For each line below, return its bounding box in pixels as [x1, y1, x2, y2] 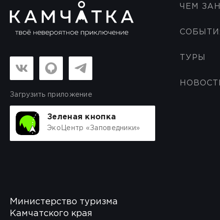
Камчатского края [10, 210, 92, 218]
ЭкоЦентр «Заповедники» [47, 125, 140, 131]
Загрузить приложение [10, 92, 92, 98]
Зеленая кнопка [47, 113, 116, 121]
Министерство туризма [10, 198, 118, 206]
